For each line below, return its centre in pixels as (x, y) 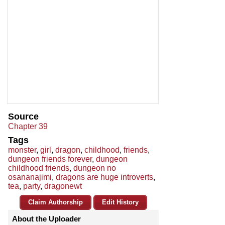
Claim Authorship (55, 202)
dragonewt (63, 186)
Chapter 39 (28, 127)
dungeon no (95, 168)
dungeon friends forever (50, 159)
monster (22, 150)
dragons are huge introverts (104, 177)
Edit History (120, 202)
